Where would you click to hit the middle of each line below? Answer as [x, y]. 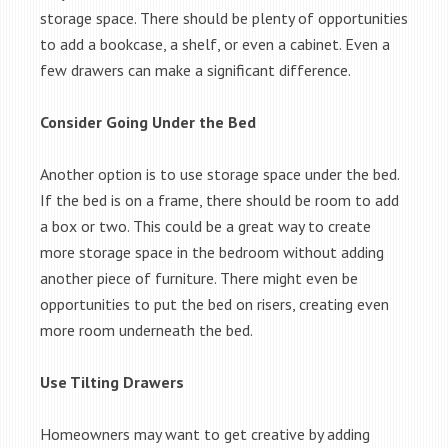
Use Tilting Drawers [112, 382]
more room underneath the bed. [148, 330]
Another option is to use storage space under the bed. [219, 174]
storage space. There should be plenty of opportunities [224, 18]
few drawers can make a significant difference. [197, 70]
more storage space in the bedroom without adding [212, 252]
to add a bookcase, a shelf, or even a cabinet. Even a [215, 44]
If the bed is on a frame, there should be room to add [219, 200]
